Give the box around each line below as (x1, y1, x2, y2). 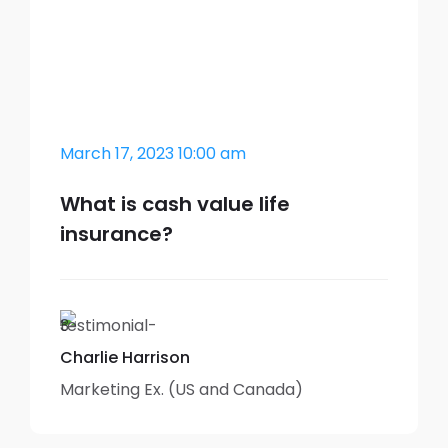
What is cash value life (60, 190, 290, 219)
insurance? (60, 220, 173, 249)
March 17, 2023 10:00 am (60, 142, 246, 166)
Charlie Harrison (60, 346, 190, 370)
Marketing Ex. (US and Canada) (60, 378, 303, 402)
